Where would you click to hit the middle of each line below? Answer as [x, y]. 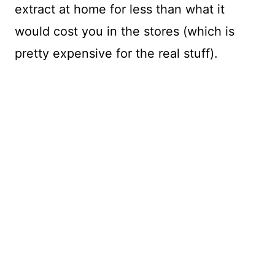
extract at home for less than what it [120, 9]
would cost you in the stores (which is [125, 31]
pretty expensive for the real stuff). [116, 53]
